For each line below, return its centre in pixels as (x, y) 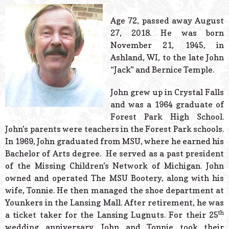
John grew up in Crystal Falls (167, 92)
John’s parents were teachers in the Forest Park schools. (114, 129)
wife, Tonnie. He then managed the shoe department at (114, 190)
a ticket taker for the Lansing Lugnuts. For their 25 (112, 215)
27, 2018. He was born (167, 33)
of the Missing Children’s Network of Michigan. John (114, 166)
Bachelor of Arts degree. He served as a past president (114, 154)
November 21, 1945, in (167, 45)
